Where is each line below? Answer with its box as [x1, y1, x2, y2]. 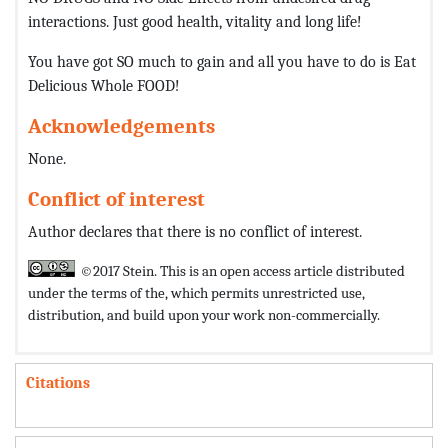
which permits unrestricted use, [171, 283, 365, 302]
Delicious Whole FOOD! [28, 75, 180, 95]
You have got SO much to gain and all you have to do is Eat [28, 51, 416, 71]
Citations [26, 373, 90, 392]
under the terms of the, [28, 283, 171, 302]
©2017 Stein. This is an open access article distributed [80, 261, 406, 280]
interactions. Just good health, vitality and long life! [28, 11, 362, 31]
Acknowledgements [28, 113, 215, 138]
